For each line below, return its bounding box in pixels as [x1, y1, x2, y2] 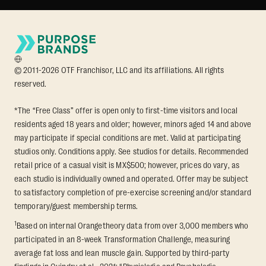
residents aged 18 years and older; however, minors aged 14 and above [14, 119, 251, 129]
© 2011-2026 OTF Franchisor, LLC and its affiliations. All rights [14, 65, 224, 75]
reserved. [14, 79, 46, 89]
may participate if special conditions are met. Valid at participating [14, 133, 240, 143]
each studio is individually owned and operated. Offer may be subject [14, 174, 248, 184]
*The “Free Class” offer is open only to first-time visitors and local [14, 106, 237, 116]
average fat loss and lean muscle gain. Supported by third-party [14, 248, 230, 258]
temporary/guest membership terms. [14, 201, 138, 211]
